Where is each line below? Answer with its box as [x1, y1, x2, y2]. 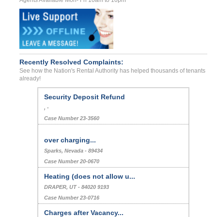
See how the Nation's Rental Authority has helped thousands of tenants [19, 67, 205, 74]
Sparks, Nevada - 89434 [44, 191, 103, 197]
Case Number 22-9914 [44, 115, 99, 121]
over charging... [44, 179, 96, 187]
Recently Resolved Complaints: [19, 58, 124, 66]
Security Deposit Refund [44, 136, 125, 144]
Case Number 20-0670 [44, 201, 99, 207]
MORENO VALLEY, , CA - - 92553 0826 [44, 105, 139, 110]
